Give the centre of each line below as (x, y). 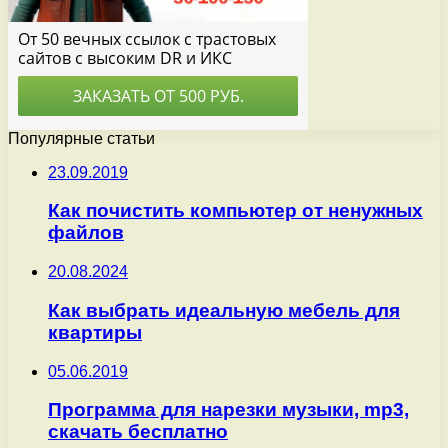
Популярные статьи (81, 138)
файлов (86, 233)
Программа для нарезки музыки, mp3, (228, 410)
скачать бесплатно (138, 432)
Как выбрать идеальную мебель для (224, 310)
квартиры (95, 332)
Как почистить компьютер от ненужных (235, 211)
